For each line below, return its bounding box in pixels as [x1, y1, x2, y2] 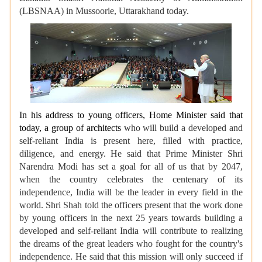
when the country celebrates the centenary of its [19, 174, 243, 185]
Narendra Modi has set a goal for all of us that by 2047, [19, 161, 243, 172]
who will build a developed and [120, 123, 243, 133]
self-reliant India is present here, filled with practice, [19, 136, 243, 146]
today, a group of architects [19, 123, 121, 133]
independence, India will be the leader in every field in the [19, 187, 243, 198]
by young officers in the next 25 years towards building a [19, 213, 243, 223]
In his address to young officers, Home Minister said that [19, 110, 243, 120]
